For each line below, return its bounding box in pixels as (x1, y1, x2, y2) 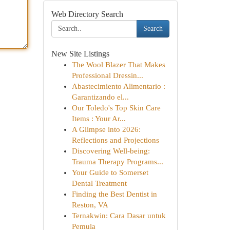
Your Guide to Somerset (71, 168, 148, 177)
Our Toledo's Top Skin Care (71, 104, 161, 112)
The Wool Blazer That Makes (71, 61, 165, 69)
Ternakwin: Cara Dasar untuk (71, 212, 166, 220)
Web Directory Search (51, 10, 123, 18)
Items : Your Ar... (71, 114, 126, 123)
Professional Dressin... (71, 71, 143, 80)
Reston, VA (71, 201, 108, 209)
